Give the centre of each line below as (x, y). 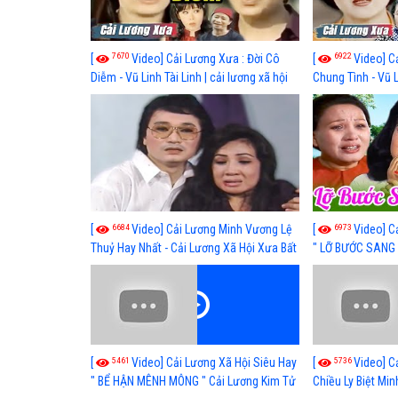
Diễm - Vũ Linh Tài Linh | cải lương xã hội (189, 78)
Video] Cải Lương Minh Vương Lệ (212, 230)
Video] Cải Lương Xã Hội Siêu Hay (214, 363)
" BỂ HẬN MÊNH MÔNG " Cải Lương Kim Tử (193, 382)
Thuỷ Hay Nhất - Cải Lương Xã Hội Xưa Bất (194, 248)
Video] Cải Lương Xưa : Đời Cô (206, 59)
